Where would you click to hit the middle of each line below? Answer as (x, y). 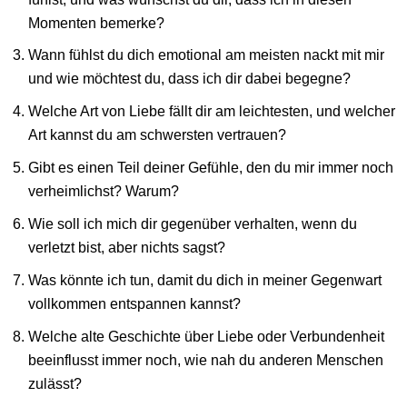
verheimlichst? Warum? (104, 191)
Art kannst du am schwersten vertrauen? (158, 135)
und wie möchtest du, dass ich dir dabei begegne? (190, 79)
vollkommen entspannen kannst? (135, 303)
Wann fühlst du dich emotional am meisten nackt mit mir (207, 55)
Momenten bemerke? (97, 22)
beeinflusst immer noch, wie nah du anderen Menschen (206, 359)
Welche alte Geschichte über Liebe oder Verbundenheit (207, 336)
